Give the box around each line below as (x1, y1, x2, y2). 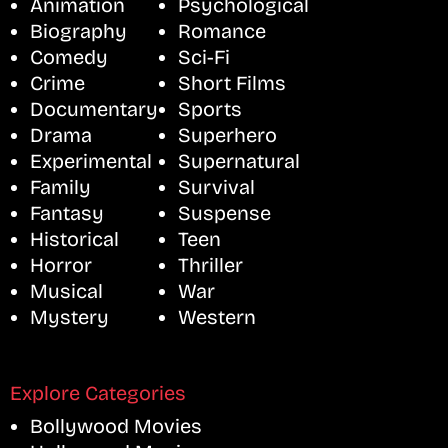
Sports (178, 96, 242, 121)
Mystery (30, 304, 109, 329)
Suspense (178, 200, 271, 225)
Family (30, 174, 91, 199)
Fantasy (30, 200, 104, 225)
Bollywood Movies (30, 413, 202, 438)
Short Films (178, 70, 286, 95)
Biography (30, 18, 127, 43)
